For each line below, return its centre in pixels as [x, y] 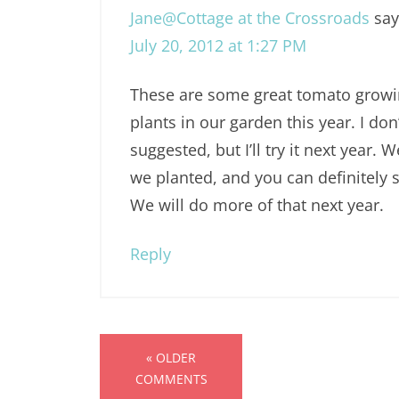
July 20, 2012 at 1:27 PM [218, 46]
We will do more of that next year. [257, 205]
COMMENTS [171, 379]
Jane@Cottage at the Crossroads [250, 18]
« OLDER [171, 358]
